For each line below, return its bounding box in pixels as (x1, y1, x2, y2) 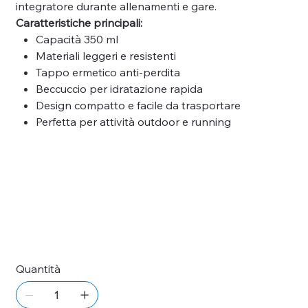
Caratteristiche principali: (15, 16, 142, 30)
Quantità (15, 262, 60, 276)
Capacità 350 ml (35, 32, 118, 46)
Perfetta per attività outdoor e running (35, 115, 231, 129)
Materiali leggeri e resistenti (35, 49, 176, 63)
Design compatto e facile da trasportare (35, 98, 241, 112)
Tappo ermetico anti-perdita (35, 65, 180, 79)
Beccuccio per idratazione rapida (35, 82, 203, 96)
